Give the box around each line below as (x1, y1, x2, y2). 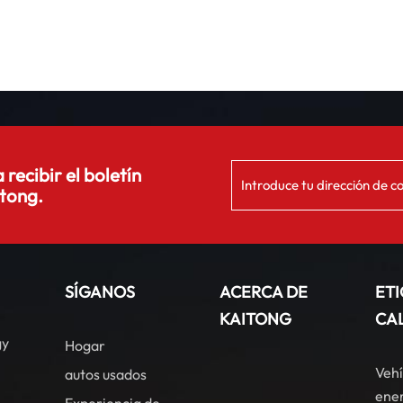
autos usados (64, 365, 147, 384)
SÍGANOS (64, 282, 135, 303)
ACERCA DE (219, 282, 309, 303)
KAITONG (219, 309, 292, 330)
